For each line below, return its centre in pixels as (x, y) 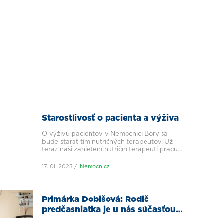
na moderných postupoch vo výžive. (99, 157)
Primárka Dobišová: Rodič (95, 199)
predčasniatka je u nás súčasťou (109, 209)
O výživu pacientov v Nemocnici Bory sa (105, 134)
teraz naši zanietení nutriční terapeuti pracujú (112, 149)
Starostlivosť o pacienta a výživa (110, 118)
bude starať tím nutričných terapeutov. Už (107, 142)
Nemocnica (95, 167)
